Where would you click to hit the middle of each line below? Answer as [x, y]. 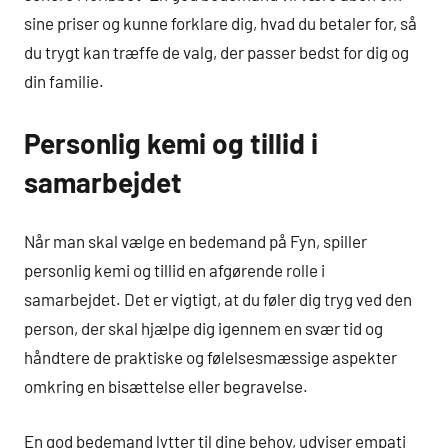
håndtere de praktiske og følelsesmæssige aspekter [210, 357]
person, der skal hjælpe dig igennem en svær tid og [203, 328]
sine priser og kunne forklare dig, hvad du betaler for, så [220, 22]
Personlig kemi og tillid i [171, 142]
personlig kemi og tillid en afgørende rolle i [174, 270]
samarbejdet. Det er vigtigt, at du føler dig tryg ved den [218, 299]
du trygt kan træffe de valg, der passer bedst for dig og [216, 51]
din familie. [64, 80]
